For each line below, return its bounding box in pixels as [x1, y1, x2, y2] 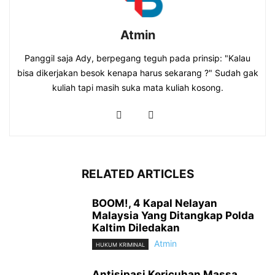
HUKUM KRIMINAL [96, 241, 145, 249]
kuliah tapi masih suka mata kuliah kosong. [52, 82, 223, 93]
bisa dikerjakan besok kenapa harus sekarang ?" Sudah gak [17, 68, 258, 79]
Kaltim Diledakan [92, 222, 180, 234]
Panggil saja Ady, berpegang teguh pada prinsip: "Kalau [25, 53, 250, 64]
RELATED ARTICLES [81, 167, 194, 182]
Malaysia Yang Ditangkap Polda [92, 209, 254, 222]
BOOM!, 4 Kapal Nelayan [92, 197, 217, 210]
